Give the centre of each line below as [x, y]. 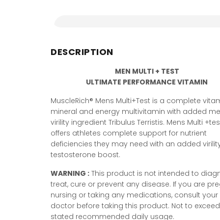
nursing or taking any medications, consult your [134, 195]
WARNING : [70, 173]
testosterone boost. [85, 155]
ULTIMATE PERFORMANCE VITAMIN [147, 82]
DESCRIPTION [82, 52]
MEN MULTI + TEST [147, 71]
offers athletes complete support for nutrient [129, 133]
